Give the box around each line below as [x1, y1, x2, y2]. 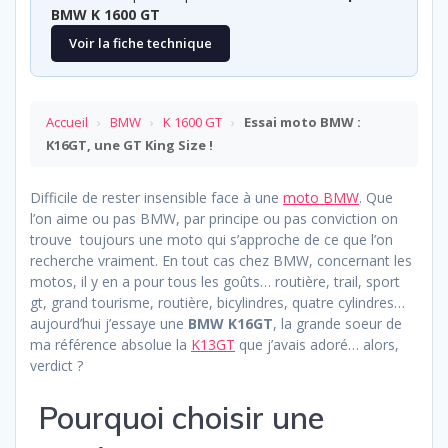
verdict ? [30, 356, 83, 376]
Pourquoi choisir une [30, 398, 324, 438]
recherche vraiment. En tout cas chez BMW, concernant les [30, 251, 412, 271]
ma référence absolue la [30, 335, 191, 355]
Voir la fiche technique [69, 34, 212, 53]
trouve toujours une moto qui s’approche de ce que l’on [30, 230, 393, 250]
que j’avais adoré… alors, [235, 335, 399, 355]
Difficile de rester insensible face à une [30, 188, 283, 208]
